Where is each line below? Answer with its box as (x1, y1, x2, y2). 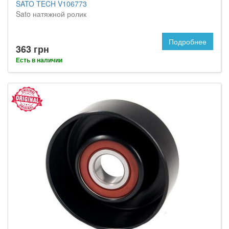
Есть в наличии (16, 55, 62, 64)
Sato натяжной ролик (16, 9, 86, 19)
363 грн (16, 42, 49, 56)
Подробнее (169, 36, 207, 47)
